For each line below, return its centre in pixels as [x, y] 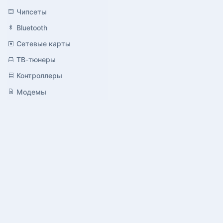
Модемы [31, 92]
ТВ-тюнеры [36, 60]
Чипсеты [32, 11]
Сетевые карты [44, 44]
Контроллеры [39, 76]
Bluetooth [32, 27]
